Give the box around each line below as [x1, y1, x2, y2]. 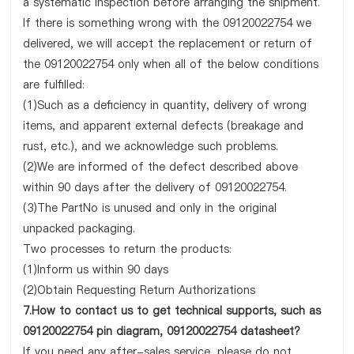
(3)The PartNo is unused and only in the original [23, 200, 277, 216]
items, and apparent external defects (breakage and [23, 118, 304, 134]
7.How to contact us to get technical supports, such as [23, 303, 322, 318]
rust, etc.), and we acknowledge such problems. [23, 138, 279, 154]
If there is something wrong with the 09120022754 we [23, 15, 312, 31]
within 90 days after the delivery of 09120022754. [23, 179, 288, 195]
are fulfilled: [23, 77, 85, 92]
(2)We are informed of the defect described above [23, 159, 299, 175]
